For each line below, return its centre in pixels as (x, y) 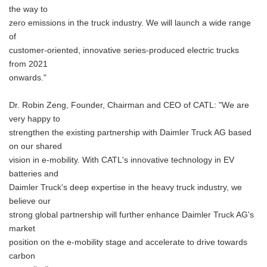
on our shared (35, 146)
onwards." (28, 78)
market (22, 229)
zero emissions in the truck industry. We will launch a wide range (130, 23)
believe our (30, 201)
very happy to (35, 119)
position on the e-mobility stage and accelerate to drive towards (128, 242)
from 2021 (28, 64)
